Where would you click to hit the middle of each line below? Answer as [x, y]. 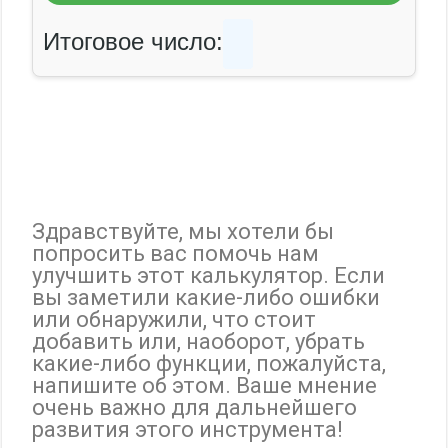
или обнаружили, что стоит [174, 319]
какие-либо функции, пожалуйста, [209, 363]
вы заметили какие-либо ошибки [206, 297]
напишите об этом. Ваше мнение [205, 385]
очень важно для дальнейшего [195, 407]
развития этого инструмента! [188, 429]
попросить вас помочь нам [176, 253]
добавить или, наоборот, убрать [199, 341]
